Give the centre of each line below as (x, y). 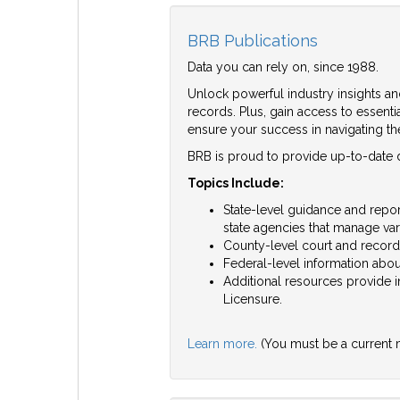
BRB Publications (252, 41)
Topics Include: (235, 183)
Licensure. (252, 300)
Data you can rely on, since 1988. (283, 67)
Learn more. (224, 344)
